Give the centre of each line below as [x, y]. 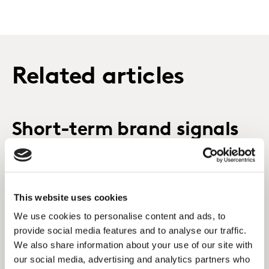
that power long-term [110, 151]
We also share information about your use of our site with [133, 245]
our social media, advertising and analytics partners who [132, 259]
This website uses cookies [71, 197]
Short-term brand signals [125, 130]
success [46, 172]
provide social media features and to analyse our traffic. [130, 231]
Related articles [98, 77]
